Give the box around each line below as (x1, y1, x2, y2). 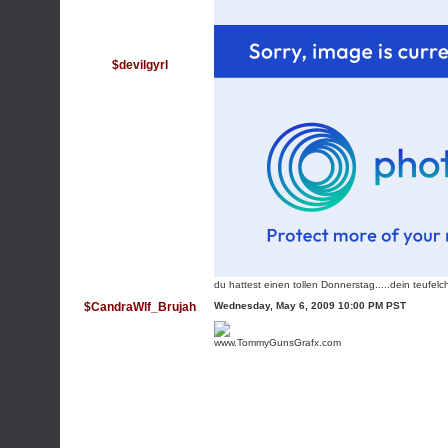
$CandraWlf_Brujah (83, 300, 196, 314)
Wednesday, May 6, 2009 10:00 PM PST (214, 300, 406, 311)
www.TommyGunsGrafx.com (214, 337, 341, 348)
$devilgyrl (111, 58, 168, 72)
